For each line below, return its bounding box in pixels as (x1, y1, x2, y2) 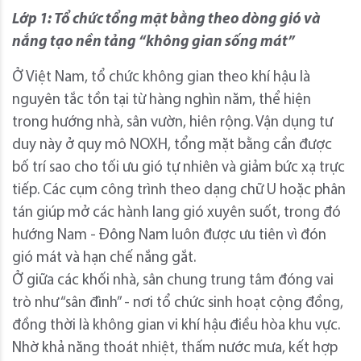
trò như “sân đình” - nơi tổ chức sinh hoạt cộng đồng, (12, 295, 343, 311)
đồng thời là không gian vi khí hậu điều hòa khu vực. (12, 317, 340, 334)
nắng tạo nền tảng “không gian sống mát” (12, 34, 295, 50)
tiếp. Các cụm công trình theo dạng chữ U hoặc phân (12, 182, 346, 198)
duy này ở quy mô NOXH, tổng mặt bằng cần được (12, 137, 332, 153)
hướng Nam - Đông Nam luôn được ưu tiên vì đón (12, 227, 326, 243)
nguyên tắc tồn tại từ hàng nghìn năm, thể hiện (12, 92, 311, 108)
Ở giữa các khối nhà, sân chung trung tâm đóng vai (12, 272, 334, 288)
